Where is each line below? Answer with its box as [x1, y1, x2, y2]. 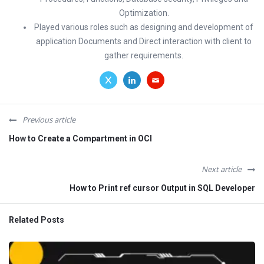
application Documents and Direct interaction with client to [36, 36, 252, 46]
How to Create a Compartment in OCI [9, 133, 152, 143]
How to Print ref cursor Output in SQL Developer [70, 183, 255, 193]
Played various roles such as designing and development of [34, 22, 253, 32]
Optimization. [118, 8, 169, 18]
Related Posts [9, 214, 64, 225]
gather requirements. [104, 50, 183, 60]
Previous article [22, 114, 75, 125]
